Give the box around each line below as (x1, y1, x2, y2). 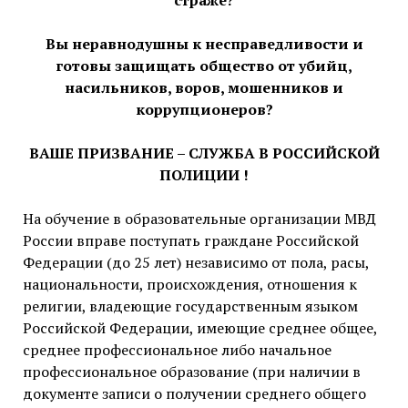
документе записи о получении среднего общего (22, 383, 366, 404)
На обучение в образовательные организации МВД (22, 209, 376, 229)
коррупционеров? (135, 99, 273, 120)
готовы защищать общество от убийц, (56, 56, 352, 76)
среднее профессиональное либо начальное (22, 340, 331, 361)
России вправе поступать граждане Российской (22, 230, 359, 251)
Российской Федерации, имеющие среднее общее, (22, 318, 377, 339)
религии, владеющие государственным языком (22, 296, 358, 317)
